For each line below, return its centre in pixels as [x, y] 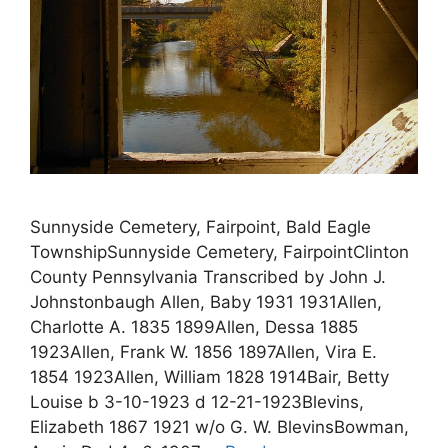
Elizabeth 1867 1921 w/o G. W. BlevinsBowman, [219, 426]
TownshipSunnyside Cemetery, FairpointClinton [219, 251]
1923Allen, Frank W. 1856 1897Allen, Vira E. [203, 351]
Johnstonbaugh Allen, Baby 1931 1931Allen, [206, 301]
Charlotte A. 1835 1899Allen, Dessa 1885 [194, 326]
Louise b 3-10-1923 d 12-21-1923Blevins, [197, 401]
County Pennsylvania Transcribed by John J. [208, 276]
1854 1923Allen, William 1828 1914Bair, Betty [209, 376]
